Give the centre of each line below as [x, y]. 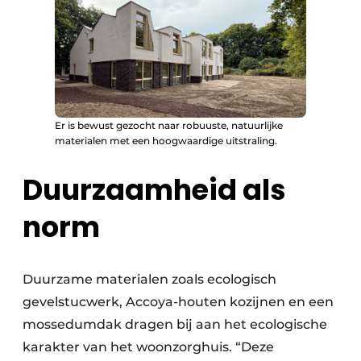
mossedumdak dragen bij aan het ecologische [175, 325]
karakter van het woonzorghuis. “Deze [148, 347]
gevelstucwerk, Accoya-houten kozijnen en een [178, 302]
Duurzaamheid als [154, 190]
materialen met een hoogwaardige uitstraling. [166, 141]
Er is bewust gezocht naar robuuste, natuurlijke [169, 126]
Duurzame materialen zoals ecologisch [149, 280]
